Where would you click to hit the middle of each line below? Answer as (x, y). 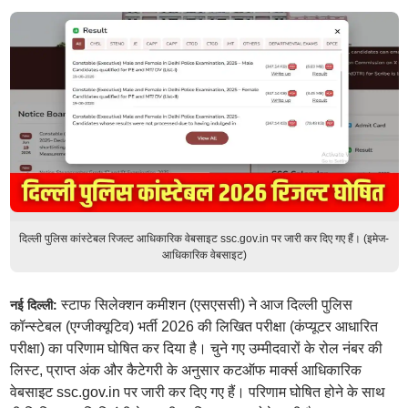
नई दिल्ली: (33, 305)
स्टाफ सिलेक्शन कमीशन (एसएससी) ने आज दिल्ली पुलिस (204, 305)
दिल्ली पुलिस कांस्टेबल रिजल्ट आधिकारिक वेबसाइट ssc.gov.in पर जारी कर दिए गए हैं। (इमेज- (204, 239)
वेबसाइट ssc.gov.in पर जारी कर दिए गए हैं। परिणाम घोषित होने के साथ (197, 392)
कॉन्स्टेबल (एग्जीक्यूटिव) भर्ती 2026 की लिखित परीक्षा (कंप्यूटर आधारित (194, 326)
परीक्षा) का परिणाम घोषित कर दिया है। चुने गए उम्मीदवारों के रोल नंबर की (196, 348)
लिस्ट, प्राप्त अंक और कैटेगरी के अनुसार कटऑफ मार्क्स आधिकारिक (185, 370)
